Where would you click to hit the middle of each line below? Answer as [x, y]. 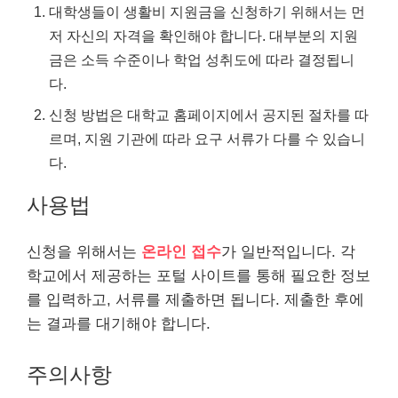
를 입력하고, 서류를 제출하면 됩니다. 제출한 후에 [195, 299]
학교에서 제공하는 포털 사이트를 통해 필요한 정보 [199, 275]
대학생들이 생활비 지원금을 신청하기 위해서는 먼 [207, 11]
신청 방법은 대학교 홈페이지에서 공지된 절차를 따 [209, 114]
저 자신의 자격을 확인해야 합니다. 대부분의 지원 [203, 35]
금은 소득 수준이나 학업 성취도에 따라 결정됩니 [202, 59]
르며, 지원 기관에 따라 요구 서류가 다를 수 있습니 [207, 138]
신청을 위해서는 [84, 251]
